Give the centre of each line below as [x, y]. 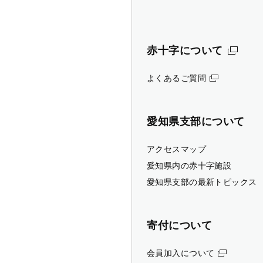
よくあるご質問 [176, 78]
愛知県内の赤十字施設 [189, 165]
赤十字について [185, 50]
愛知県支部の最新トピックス [202, 182]
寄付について [180, 225]
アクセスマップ [176, 149]
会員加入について [181, 253]
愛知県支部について [196, 121]
